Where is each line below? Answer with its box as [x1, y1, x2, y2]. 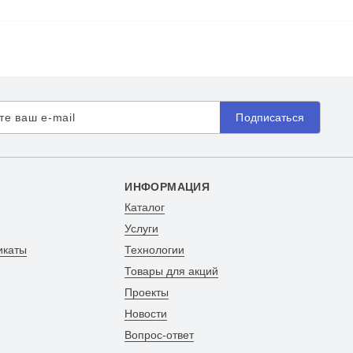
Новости [124, 307, 168, 321]
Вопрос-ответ [124, 329, 195, 342]
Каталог [124, 201, 165, 214]
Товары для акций [124, 265, 219, 278]
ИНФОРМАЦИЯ [124, 180, 210, 194]
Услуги [124, 222, 159, 236]
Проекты [124, 286, 169, 299]
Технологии [124, 243, 185, 257]
